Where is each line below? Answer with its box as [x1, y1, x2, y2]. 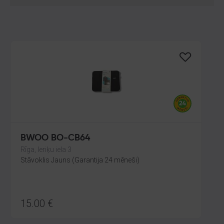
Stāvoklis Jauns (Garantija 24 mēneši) [20, 156, 139, 164]
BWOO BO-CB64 [20, 133, 90, 142]
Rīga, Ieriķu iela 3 [20, 145, 71, 153]
